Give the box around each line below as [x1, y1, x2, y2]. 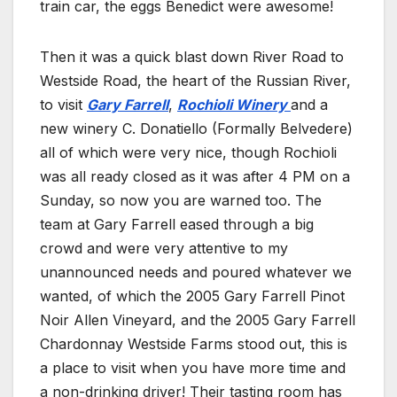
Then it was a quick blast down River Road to [40, 48, 344, 66]
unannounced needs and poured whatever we [40, 263, 352, 282]
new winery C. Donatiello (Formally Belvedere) [40, 120, 353, 138]
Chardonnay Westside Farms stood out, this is [40, 335, 347, 354]
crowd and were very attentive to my [40, 239, 288, 258]
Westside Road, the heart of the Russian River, [40, 72, 351, 90]
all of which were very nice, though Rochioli [40, 144, 337, 162]
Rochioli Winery [177, 96, 291, 114]
